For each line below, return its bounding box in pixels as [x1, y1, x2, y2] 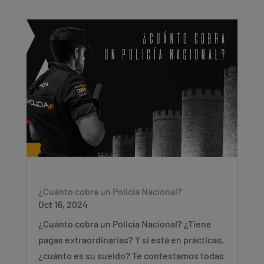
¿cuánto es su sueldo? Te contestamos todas [38, 250, 224, 262]
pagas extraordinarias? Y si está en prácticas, [38, 234, 224, 246]
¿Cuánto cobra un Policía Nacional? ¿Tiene [38, 218, 212, 230]
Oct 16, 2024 [38, 199, 88, 210]
